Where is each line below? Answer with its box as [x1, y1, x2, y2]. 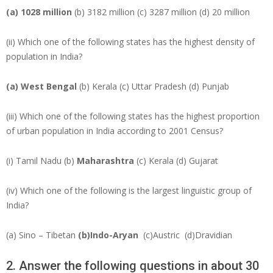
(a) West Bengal [6, 80, 77, 93]
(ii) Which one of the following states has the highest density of [6, 36, 255, 48]
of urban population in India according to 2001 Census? [6, 125, 223, 137]
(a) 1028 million [6, 6, 74, 18]
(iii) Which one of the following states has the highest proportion [6, 110, 260, 122]
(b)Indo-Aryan [78, 229, 138, 241]
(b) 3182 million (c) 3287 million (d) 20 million [74, 6, 250, 18]
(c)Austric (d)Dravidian [138, 229, 232, 241]
